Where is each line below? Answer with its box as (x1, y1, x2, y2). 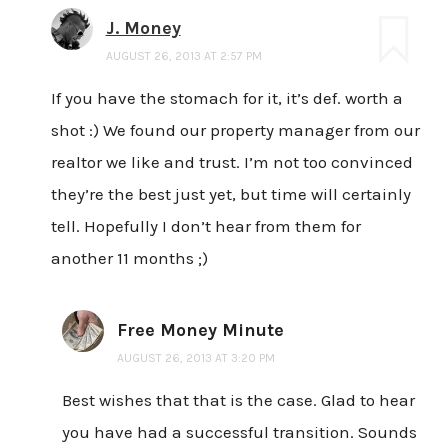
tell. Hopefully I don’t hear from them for (50, 216, 361, 237)
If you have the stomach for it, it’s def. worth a (50, 88, 403, 109)
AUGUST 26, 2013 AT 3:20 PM (116, 351, 275, 366)
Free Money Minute (116, 319, 284, 342)
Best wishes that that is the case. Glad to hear (61, 390, 415, 411)
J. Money (105, 17, 181, 40)
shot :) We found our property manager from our (50, 120, 420, 141)
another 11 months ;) (50, 248, 208, 269)
